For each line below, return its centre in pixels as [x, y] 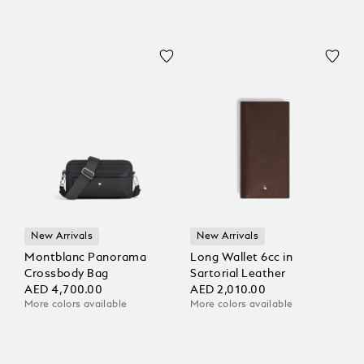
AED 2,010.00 [228, 290]
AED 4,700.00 [64, 290]
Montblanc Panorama [85, 258]
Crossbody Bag [67, 274]
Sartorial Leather [238, 274]
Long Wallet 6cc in [241, 258]
